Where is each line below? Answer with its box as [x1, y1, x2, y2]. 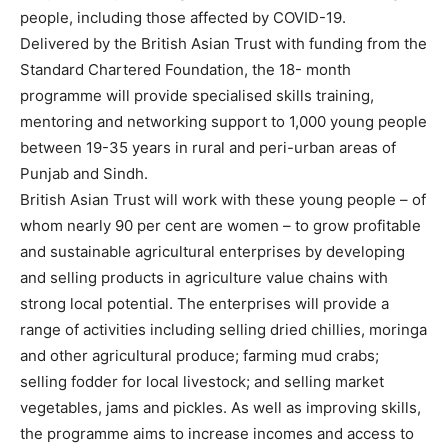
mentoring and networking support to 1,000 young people [20, 112, 427, 132]
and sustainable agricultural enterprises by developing [20, 242, 405, 262]
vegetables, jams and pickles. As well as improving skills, [20, 398, 421, 418]
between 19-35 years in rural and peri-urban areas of [20, 138, 396, 158]
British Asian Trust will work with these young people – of [20, 190, 426, 210]
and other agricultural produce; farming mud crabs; [20, 346, 379, 366]
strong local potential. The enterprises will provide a [20, 294, 389, 314]
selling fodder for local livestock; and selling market [20, 372, 384, 392]
